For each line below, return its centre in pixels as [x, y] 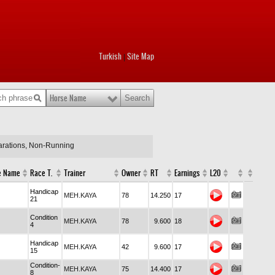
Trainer [75, 173]
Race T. [41, 173]
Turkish [110, 56]
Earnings [187, 173]
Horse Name [68, 98]
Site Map [141, 56]
